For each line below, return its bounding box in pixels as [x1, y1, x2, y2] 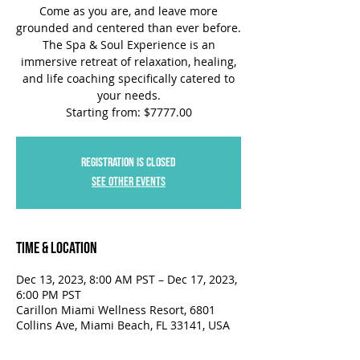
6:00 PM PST [16, 287, 81, 302]
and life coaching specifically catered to [22, 71, 235, 86]
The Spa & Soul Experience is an [42, 37, 215, 52]
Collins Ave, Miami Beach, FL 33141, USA [16, 317, 230, 333]
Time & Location [16, 239, 97, 258]
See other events [92, 174, 166, 190]
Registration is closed [81, 155, 176, 170]
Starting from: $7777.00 [65, 104, 192, 120]
